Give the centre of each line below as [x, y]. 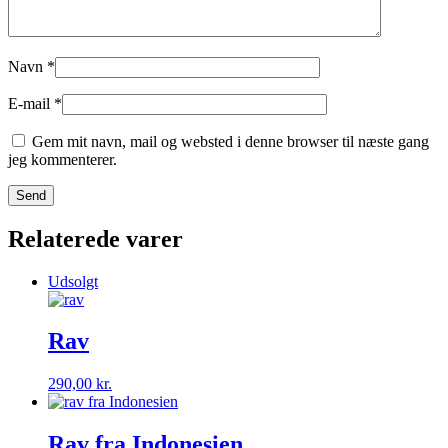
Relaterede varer [95, 238]
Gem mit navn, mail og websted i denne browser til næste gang [230, 141]
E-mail [31, 103]
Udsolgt [73, 281]
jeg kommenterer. [62, 159]
